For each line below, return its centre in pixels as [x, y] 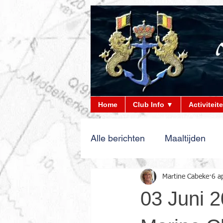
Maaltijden [185, 138]
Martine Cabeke [186, 176]
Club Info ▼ [153, 105]
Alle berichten [118, 138]
